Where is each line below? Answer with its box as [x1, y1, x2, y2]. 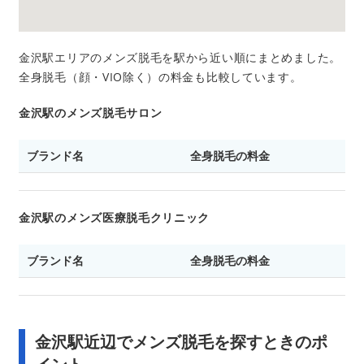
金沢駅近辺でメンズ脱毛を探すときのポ [35, 330, 327, 353]
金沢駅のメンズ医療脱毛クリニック [19, 209, 210, 225]
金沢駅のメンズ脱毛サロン [19, 104, 162, 120]
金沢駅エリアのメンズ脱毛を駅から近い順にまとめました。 [19, 49, 341, 65]
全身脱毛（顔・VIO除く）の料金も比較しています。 [19, 68, 302, 84]
